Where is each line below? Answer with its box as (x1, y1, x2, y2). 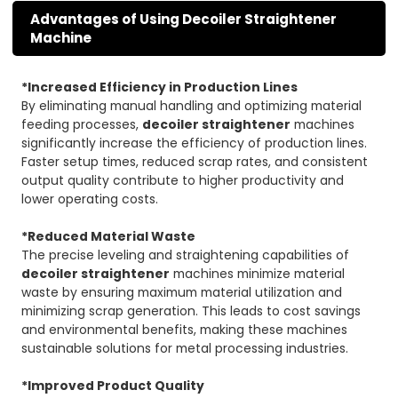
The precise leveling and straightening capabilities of (21, 246, 350, 265)
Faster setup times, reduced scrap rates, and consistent (21, 153, 369, 171)
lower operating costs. (21, 190, 159, 209)
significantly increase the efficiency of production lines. (21, 134, 368, 153)
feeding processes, (21, 115, 143, 134)
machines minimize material (170, 265, 346, 283)
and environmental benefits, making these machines (21, 321, 348, 339)
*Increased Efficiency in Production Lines (21, 78, 298, 97)
